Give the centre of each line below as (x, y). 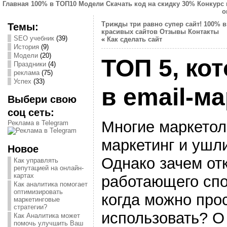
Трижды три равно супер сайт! (151, 24)
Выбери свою (42, 99)
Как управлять (36, 160)
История (26, 47)
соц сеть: (31, 112)
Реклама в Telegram (38, 123)
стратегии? (30, 207)
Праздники (30, 64)
